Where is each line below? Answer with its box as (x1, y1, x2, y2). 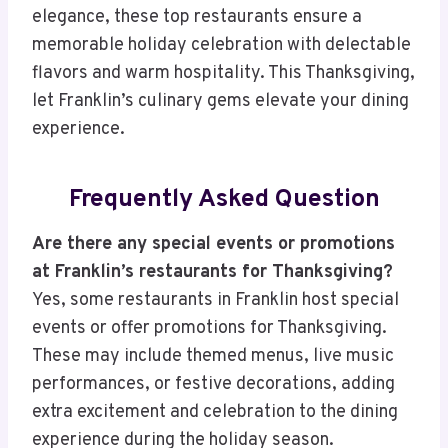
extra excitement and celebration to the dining (32, 401, 398, 425)
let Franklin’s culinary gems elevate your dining (32, 90, 409, 114)
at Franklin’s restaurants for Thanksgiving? (32, 261, 393, 285)
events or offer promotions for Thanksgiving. (32, 317, 387, 341)
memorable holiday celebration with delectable (32, 34, 411, 58)
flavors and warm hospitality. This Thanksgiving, (32, 62, 415, 86)
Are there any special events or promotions (32, 233, 395, 257)
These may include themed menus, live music (32, 345, 394, 369)
